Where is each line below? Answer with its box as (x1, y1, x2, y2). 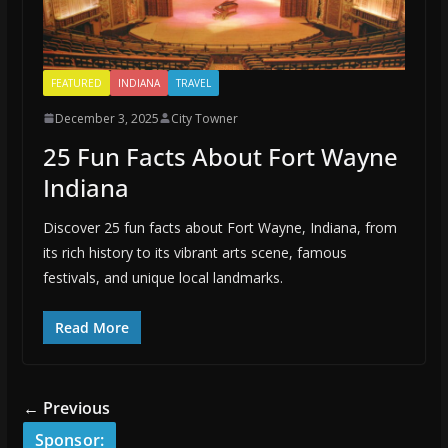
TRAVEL (175, 75, 211, 90)
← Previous (22, 396, 110, 419)
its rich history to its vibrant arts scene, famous (42, 242, 347, 262)
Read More (54, 317, 129, 337)
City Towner (170, 109, 238, 127)
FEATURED (50, 75, 102, 90)
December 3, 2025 (54, 109, 159, 127)
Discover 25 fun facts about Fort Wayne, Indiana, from (42, 217, 397, 237)
